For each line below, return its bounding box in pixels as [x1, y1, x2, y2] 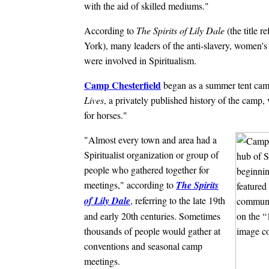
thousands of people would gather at [84, 224, 220, 237]
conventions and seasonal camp [84, 239, 202, 252]
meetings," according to [84, 178, 176, 191]
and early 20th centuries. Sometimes [84, 209, 220, 222]
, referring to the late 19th [130, 193, 225, 207]
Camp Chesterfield [84, 77, 161, 92]
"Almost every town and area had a [84, 133, 217, 146]
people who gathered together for [84, 163, 209, 176]
